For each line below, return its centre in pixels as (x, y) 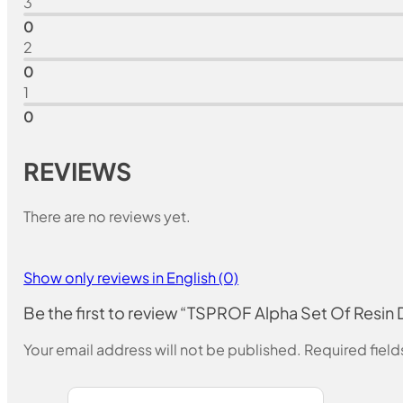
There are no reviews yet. (107, 217)
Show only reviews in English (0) (131, 278)
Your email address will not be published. (163, 349)
